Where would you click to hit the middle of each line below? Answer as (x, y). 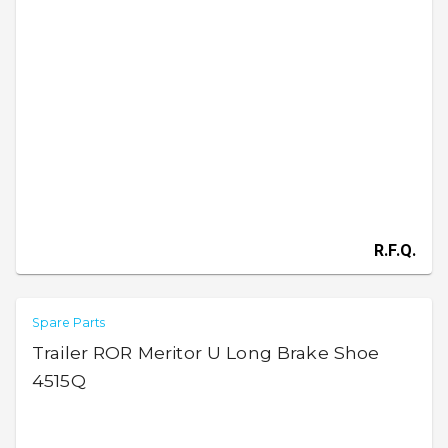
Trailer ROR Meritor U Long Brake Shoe (206, 352)
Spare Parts (69, 322)
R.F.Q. (395, 250)
